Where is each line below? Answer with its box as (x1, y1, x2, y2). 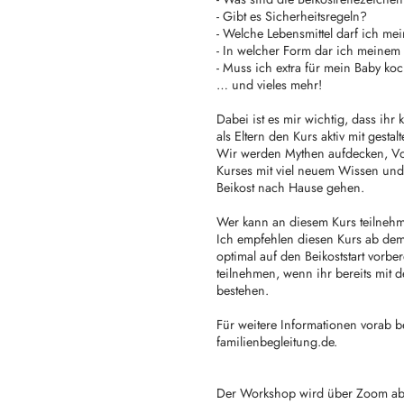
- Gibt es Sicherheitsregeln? (216, 6, 367, 25)
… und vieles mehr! (216, 75, 322, 94)
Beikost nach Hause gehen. (216, 178, 364, 197)
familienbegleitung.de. (216, 332, 337, 351)
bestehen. (216, 280, 269, 299)
